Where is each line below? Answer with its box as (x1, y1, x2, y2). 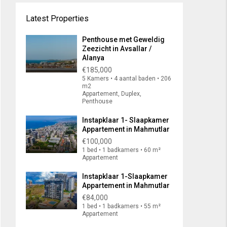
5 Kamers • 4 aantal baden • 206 (82, 75, 171, 83)
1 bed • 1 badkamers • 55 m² (82, 203, 161, 210)
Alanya (82, 54, 104, 62)
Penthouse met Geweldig (82, 35, 165, 44)
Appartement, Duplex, (82, 90, 141, 98)
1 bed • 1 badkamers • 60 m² (82, 146, 161, 154)
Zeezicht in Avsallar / (82, 45, 152, 53)
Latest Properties (26, 14, 89, 24)
